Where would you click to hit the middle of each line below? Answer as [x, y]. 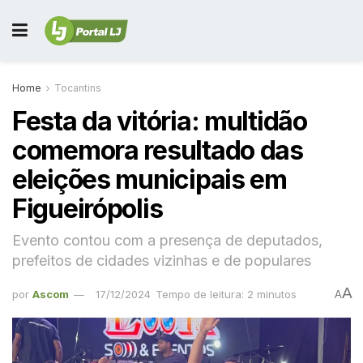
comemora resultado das [158, 150]
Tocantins [78, 88]
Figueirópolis [88, 209]
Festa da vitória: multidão [160, 121]
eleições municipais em [149, 179]
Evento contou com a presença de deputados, [167, 240]
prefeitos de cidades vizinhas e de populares [162, 260]
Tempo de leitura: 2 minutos [226, 294]
